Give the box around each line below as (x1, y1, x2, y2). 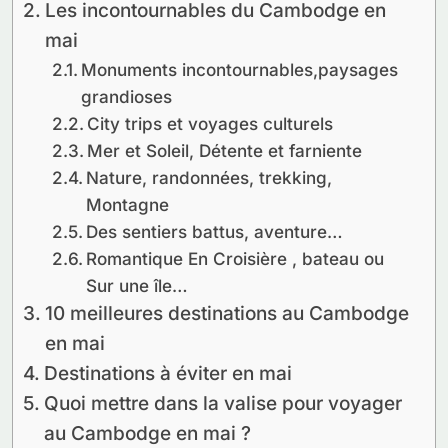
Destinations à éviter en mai (43, 362, 292, 385)
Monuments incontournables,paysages (80, 59, 398, 80)
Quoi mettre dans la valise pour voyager (43, 392, 402, 415)
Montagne (85, 194, 169, 215)
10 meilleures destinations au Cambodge (44, 302, 409, 325)
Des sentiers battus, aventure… (85, 221, 343, 242)
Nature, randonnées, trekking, (85, 167, 332, 188)
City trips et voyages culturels (86, 113, 333, 134)
